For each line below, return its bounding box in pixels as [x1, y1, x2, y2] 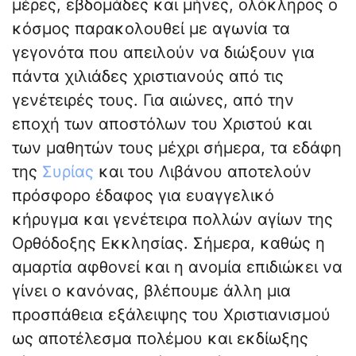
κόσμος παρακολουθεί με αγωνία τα [12, 19, 290, 39]
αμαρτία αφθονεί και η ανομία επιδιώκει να [12, 257, 342, 277]
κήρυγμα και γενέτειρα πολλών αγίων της [12, 210, 333, 230]
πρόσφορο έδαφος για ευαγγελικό [12, 186, 274, 206]
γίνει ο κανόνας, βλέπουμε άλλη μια [12, 281, 291, 301]
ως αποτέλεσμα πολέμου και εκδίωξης [12, 329, 308, 349]
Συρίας [42, 162, 94, 182]
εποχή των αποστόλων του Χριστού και [12, 114, 311, 134]
